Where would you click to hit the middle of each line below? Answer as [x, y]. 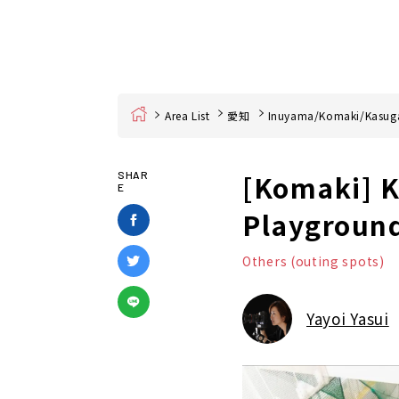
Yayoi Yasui [348, 318]
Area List [187, 115]
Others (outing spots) [313, 261]
